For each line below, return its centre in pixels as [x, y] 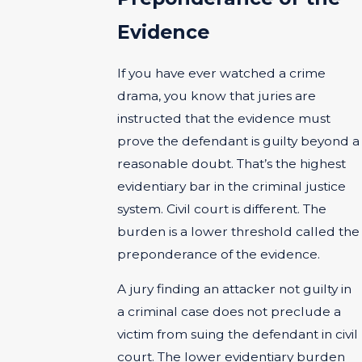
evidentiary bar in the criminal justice [232, 186]
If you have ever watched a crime [222, 73]
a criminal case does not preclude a [229, 312]
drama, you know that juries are [217, 95]
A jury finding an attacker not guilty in [235, 289]
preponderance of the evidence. [219, 254]
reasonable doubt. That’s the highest [232, 163]
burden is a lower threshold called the [239, 231]
